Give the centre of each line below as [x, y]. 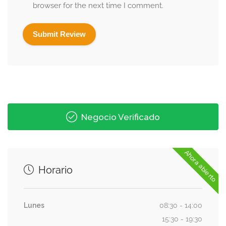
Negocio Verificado [120, 117]
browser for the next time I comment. [98, 6]
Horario [54, 170]
